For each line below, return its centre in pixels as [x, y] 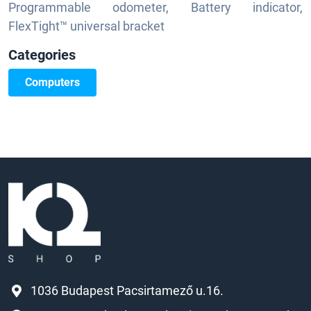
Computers [52, 83]
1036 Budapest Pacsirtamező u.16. [127, 291]
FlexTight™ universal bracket [86, 26]
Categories [42, 55]
